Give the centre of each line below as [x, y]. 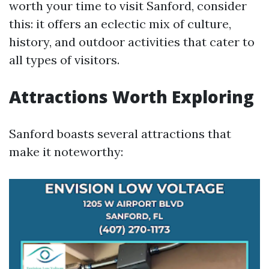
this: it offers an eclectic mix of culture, [120, 24]
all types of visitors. [64, 60]
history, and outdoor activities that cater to [132, 42]
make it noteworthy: [66, 152]
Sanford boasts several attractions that [120, 134]
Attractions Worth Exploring [131, 97]
